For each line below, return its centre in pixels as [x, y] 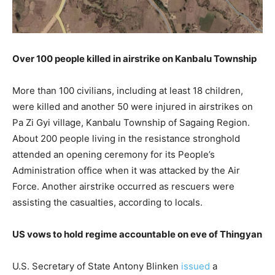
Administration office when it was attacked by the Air [126, 171]
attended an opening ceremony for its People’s [114, 155]
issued [196, 266]
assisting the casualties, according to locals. [109, 203]
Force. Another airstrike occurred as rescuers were [123, 187]
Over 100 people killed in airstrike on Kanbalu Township [135, 59]
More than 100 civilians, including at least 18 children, [128, 91]
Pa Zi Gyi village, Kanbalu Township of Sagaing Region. [131, 123]
